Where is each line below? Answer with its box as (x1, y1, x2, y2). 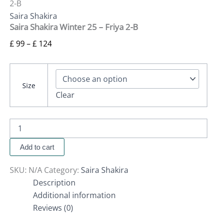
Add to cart (20, 142, 54, 151)
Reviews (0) (33, 202, 73, 213)
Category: (44, 164, 81, 175)
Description (33, 177, 76, 188)
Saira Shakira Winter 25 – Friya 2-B (10, 21, 138, 33)
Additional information (33, 189, 116, 201)
